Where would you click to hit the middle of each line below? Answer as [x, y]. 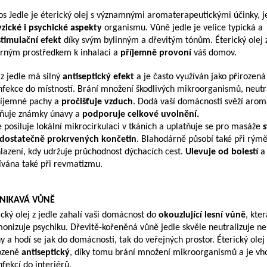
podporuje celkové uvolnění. [141, 115]
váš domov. [214, 53]
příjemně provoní [156, 53]
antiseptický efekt [98, 77]
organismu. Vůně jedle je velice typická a [182, 28]
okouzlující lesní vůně [202, 215]
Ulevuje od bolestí [222, 152]
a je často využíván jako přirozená [200, 77]
